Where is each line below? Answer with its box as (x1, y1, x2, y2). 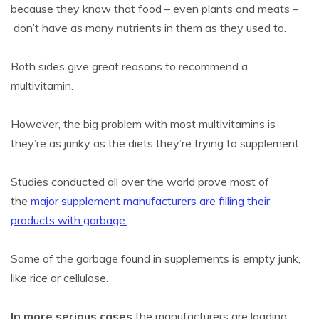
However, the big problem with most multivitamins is (11, 117, 276, 132)
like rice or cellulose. (11, 271, 108, 286)
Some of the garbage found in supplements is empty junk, (11, 251, 300, 266)
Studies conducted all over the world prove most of (11, 174, 269, 189)
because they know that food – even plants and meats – (11, 1, 298, 16)
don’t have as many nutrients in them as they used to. (11, 21, 289, 36)
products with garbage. (11, 213, 127, 228)
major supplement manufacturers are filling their (31, 194, 270, 209)
